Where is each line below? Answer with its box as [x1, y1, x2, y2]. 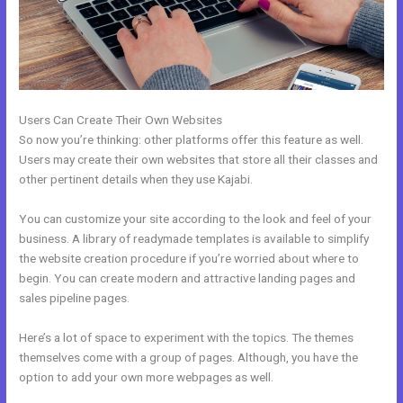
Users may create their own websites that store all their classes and [19, 152, 379, 166]
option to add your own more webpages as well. [19, 369, 274, 384]
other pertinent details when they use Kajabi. [19, 172, 254, 186]
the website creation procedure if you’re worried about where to [19, 250, 360, 265]
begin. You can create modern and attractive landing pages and [19, 270, 356, 285]
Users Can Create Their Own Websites [19, 112, 223, 127]
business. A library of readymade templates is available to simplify [19, 230, 370, 246]
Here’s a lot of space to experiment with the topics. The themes [19, 329, 354, 345]
